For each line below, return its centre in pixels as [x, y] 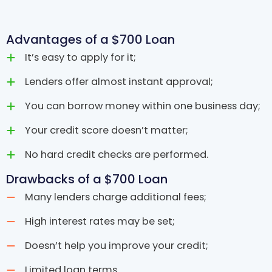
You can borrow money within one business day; [143, 106]
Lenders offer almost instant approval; [119, 81]
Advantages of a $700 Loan [90, 39]
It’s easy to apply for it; [80, 57]
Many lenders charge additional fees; [116, 197]
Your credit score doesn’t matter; [107, 130]
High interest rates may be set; [100, 221]
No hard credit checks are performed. [117, 154]
